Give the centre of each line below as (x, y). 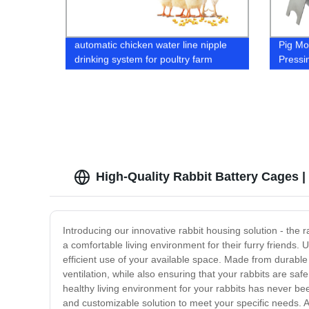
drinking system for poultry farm (144, 59)
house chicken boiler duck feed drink (154, 73)
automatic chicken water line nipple (151, 44)
